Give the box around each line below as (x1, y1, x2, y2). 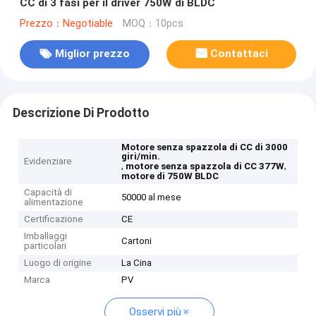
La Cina (121, 257, 152, 269)
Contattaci (210, 47, 269, 61)
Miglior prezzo (54, 47, 130, 61)
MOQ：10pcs (122, 17, 183, 30)
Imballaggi (24, 231, 68, 242)
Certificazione (24, 214, 84, 225)
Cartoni (121, 236, 152, 247)
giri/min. (121, 151, 161, 162)
